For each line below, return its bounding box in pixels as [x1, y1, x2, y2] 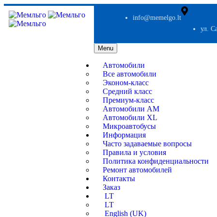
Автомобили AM [102, 104, 159, 113]
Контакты [102, 174, 135, 183]
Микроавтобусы [102, 122, 156, 130]
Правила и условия [102, 148, 166, 156]
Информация [102, 130, 146, 139]
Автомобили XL [102, 113, 157, 122]
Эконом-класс [102, 78, 149, 87]
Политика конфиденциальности [102, 156, 209, 165]
